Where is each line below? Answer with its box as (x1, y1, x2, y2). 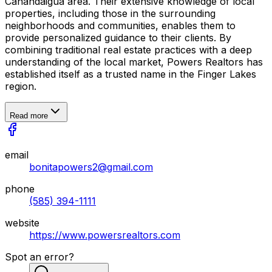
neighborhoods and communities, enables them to (5, 19, 236, 32)
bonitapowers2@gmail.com (29, 160, 153, 173)
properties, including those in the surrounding (5, 7, 216, 19)
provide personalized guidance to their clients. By (5, 31, 231, 44)
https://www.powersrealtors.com (29, 228, 180, 241)
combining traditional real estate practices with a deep (5, 43, 252, 56)
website (5, 216, 39, 229)
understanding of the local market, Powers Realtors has (5, 55, 263, 68)
